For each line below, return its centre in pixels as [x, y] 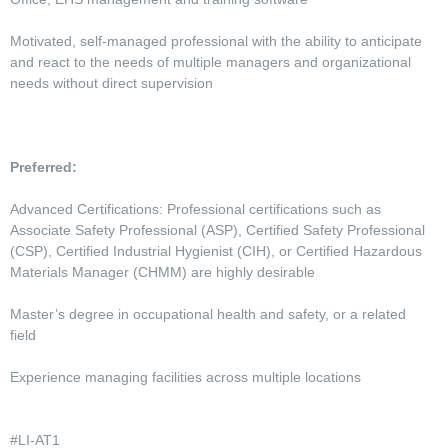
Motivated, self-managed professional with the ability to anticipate [216, 41]
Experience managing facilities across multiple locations [187, 377]
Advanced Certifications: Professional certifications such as [195, 209]
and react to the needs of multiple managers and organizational [210, 62]
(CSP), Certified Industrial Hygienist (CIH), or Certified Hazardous [216, 251]
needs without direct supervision [113, 83]
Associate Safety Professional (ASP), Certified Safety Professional [217, 230]
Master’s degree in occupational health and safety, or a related [208, 314]
